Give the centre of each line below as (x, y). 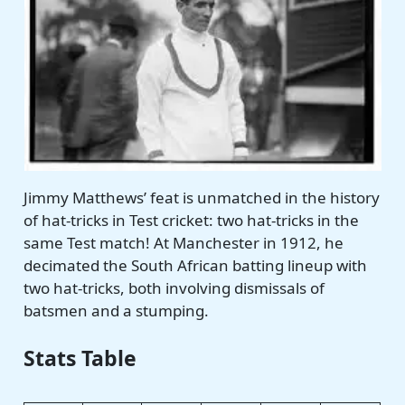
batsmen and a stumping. (117, 310)
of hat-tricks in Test (93, 220)
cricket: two (203, 220)
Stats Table (80, 358)
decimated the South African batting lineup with (196, 265)
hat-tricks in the (301, 220)
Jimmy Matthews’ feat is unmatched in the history (202, 197)
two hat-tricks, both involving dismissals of (174, 287)
